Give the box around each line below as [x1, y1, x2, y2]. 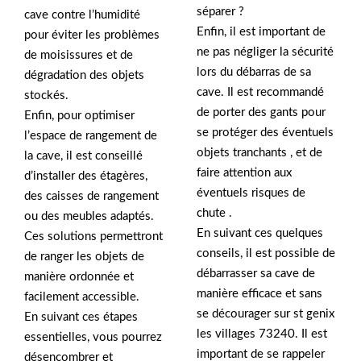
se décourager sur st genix [197, 308, 334, 321]
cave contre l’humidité [24, 8, 140, 21]
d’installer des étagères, [24, 169, 147, 182]
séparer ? [197, 6, 244, 19]
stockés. [24, 89, 68, 102]
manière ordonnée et [24, 270, 134, 283]
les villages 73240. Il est [197, 328, 327, 341]
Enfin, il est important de [197, 26, 326, 39]
